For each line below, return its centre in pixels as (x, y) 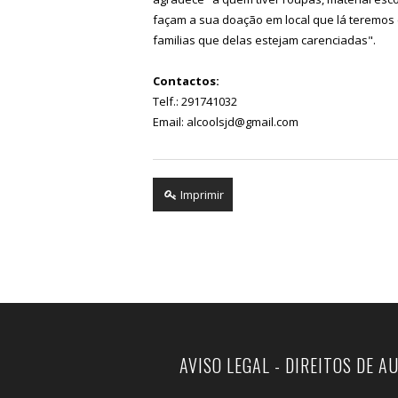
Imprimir (201, 194)
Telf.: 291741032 (196, 101)
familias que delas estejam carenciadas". (264, 40)
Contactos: (186, 80)
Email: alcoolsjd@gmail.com (226, 121)
